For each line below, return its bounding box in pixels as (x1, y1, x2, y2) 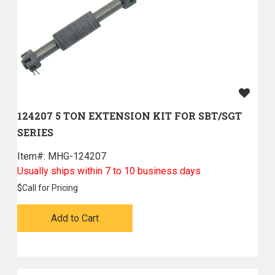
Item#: (17, 150, 45, 163)
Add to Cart (50, 212, 99, 225)
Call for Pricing (21, 183, 78, 193)
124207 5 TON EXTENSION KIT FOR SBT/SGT (17, 109, 242, 123)
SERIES (17, 126, 53, 139)
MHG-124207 (45, 150, 106, 163)
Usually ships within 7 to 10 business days (17, 165, 201, 177)
